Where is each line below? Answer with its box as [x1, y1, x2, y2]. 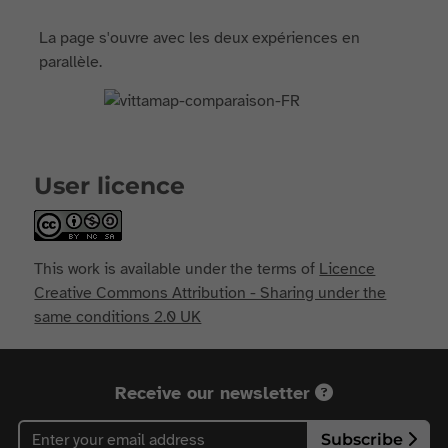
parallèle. [39, 52, 103, 72]
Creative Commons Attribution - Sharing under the [34, 283, 387, 303]
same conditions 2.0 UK [34, 307, 202, 327]
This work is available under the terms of [34, 259, 320, 279]
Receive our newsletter [115, 382, 310, 404]
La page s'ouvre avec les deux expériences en [39, 28, 361, 48]
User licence [34, 171, 186, 200]
